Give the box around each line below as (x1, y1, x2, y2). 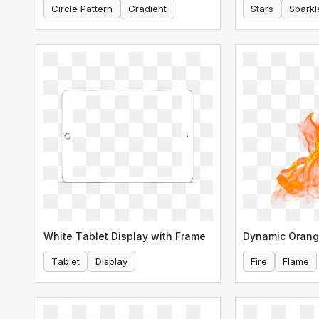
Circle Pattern (51, 2, 113, 14)
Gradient (128, 2, 167, 14)
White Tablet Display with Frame (43, 229, 206, 242)
